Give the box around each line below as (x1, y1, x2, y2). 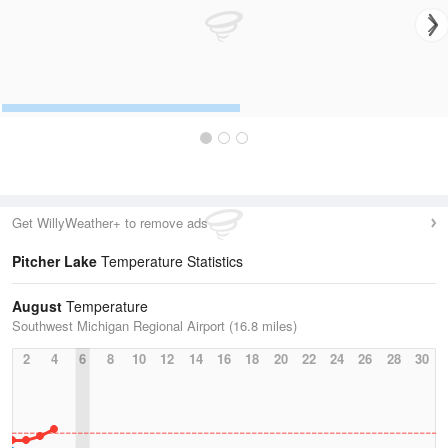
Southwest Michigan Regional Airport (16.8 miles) (12, 316, 297, 335)
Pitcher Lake (12, 251, 97, 271)
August (12, 296, 62, 316)
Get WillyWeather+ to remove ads (12, 213, 208, 232)
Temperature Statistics (97, 251, 243, 271)
